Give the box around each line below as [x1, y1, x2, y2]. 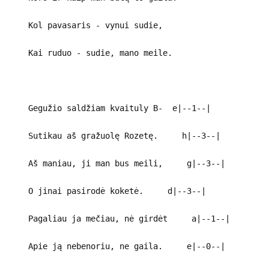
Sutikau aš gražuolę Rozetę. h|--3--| [9, 130, 220, 141]
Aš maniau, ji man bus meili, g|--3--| [9, 158, 225, 168]
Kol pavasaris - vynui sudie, [9, 20, 163, 30]
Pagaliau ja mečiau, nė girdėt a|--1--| [9, 213, 230, 223]
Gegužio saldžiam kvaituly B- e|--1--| [9, 103, 211, 113]
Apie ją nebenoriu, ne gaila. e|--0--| [9, 241, 225, 251]
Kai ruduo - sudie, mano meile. [9, 47, 172, 58]
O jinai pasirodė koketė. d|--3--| [9, 186, 206, 196]
